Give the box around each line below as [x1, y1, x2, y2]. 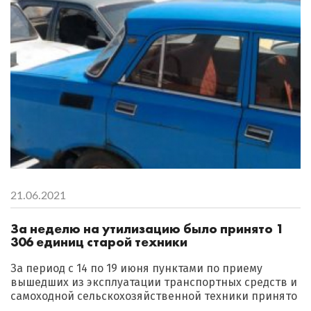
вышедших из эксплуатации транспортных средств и [10, 275, 297, 289]
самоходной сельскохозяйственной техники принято [10, 289, 297, 303]
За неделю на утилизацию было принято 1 [10, 219, 283, 237]
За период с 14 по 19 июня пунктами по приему [10, 261, 262, 275]
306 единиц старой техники [10, 233, 187, 251]
